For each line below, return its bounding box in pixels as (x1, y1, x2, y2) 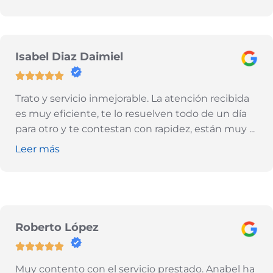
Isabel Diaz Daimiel (15, 49, 123, 63)
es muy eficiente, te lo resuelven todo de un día (15, 107, 247, 119)
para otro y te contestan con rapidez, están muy (15, 122, 249, 135)
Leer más (15, 143, 60, 155)
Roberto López (15, 220, 99, 233)
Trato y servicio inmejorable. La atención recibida (15, 92, 249, 104)
